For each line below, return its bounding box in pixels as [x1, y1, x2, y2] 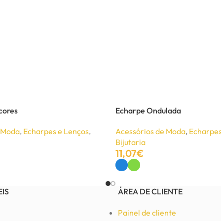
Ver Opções [115, 173, 152, 183]
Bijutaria [115, 137, 146, 147]
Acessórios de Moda [115, 126, 185, 136]
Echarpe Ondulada [115, 106, 181, 115]
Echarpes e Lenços [23, 126, 89, 136]
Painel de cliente [118, 208, 176, 218]
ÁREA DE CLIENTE [118, 186, 183, 197]
